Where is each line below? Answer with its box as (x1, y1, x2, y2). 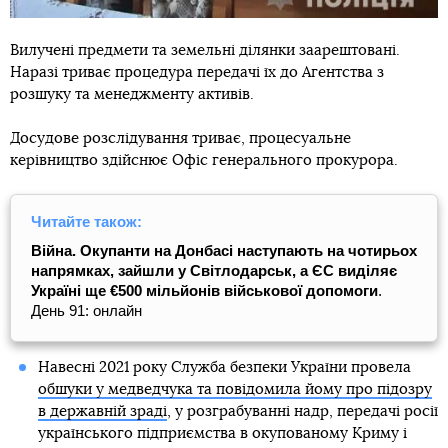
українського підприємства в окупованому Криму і (37, 426, 407, 442)
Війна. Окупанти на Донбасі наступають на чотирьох (31, 242, 417, 260)
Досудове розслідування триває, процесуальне (10, 131, 351, 147)
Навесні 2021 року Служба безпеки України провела (37, 360, 411, 376)
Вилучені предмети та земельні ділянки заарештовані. (10, 43, 400, 59)
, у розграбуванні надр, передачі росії (166, 404, 438, 420)
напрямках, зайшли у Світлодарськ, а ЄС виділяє (31, 262, 397, 280)
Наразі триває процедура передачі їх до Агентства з (10, 65, 384, 81)
